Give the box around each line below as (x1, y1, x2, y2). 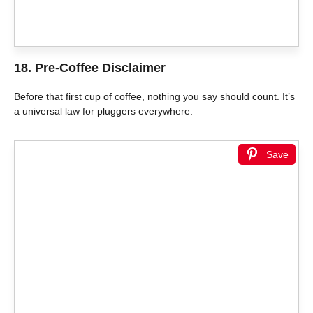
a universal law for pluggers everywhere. (14, 105, 193, 117)
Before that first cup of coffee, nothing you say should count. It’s (14, 91, 295, 103)
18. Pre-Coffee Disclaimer (14, 61, 166, 75)
